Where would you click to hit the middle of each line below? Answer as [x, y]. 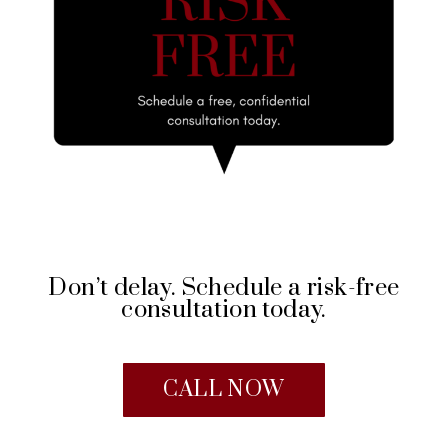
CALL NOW [224, 390]
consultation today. [224, 310]
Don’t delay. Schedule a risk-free [224, 288]
